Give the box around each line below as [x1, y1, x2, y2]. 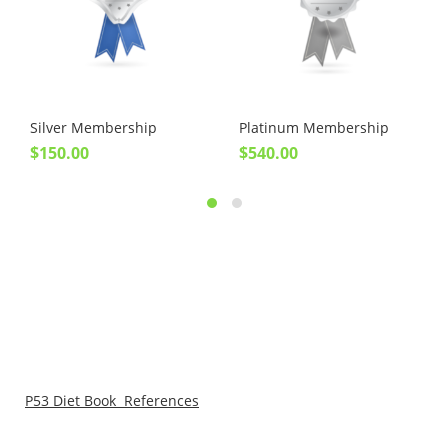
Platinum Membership [239, 118, 389, 137]
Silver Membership [30, 118, 157, 137]
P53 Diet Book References [25, 391, 199, 410]
